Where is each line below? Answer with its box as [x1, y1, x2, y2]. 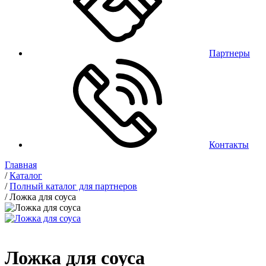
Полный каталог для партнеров [9, 181, 137, 191]
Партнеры [209, 48, 250, 58]
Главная [5, 160, 37, 170]
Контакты [209, 140, 249, 150]
